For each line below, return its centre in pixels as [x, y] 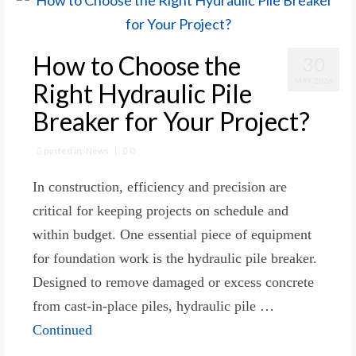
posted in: [64, 150]
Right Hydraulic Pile [142, 93]
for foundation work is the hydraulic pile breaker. [175, 258]
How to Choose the [137, 65]
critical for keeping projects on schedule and [161, 210]
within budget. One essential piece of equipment [172, 234]
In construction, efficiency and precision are [160, 186]
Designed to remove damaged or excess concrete [173, 282]
